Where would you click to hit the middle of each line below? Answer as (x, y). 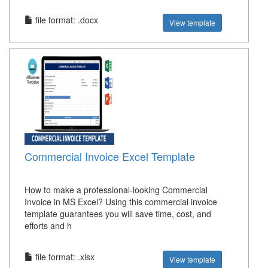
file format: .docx (66, 20)
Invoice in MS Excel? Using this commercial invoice (121, 202)
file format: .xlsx (64, 257)
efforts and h (48, 226)
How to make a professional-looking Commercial (116, 190)
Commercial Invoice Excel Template (110, 156)
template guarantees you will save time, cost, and (118, 214)
